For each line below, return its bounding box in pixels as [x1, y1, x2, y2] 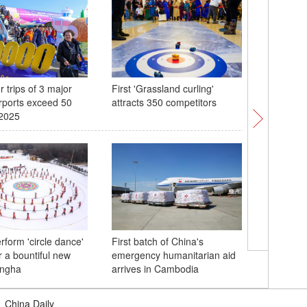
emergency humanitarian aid [111, 248, 236, 262]
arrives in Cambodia [111, 262, 199, 275]
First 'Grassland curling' [111, 82, 214, 95]
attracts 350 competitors [111, 95, 217, 109]
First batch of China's [111, 234, 204, 248]
